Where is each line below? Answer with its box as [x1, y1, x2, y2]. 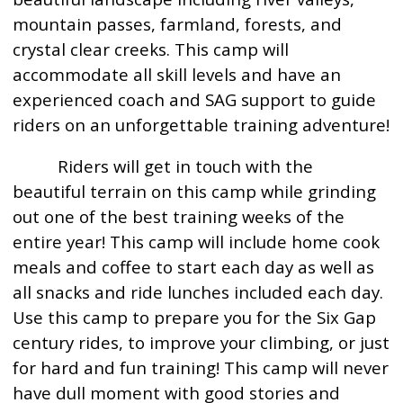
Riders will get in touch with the [13, 155, 314, 177]
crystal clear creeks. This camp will [13, 38, 290, 60]
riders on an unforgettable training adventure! [13, 113, 390, 136]
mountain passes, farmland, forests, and [13, 13, 343, 35]
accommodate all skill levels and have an [13, 63, 342, 85]
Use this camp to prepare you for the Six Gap [13, 306, 377, 328]
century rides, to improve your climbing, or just [13, 331, 390, 354]
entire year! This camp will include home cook [13, 230, 381, 253]
